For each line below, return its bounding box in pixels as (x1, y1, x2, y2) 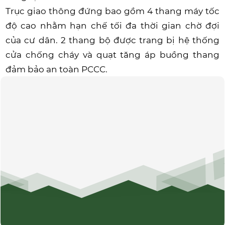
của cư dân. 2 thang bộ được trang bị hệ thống (6, 35, 219, 45)
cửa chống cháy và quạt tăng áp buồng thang (6, 49, 219, 60)
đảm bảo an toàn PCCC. (6, 64, 107, 74)
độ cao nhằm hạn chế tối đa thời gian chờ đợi (6, 20, 219, 31)
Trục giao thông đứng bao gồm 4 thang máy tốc (6, 6, 219, 16)
